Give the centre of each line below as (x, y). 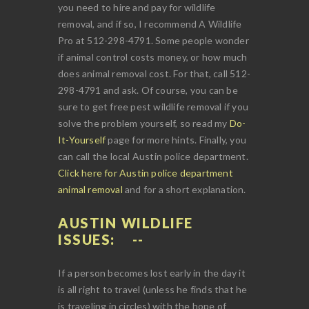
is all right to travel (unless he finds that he (153, 289)
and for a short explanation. (184, 189)
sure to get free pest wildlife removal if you (153, 106)
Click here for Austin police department (146, 172)
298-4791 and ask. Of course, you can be (148, 90)
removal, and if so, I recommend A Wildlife (150, 23)
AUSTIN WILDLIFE (126, 222)
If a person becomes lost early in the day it (152, 272)
